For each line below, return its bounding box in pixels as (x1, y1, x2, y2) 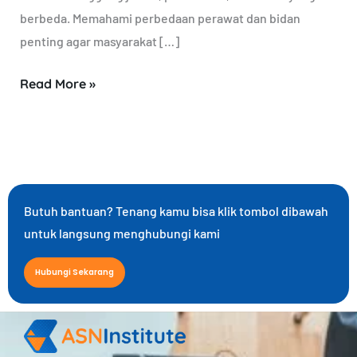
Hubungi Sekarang (35, 265, 114, 278)
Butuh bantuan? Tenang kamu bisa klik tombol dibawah (24, 202, 328, 218)
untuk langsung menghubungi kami (24, 225, 220, 241)
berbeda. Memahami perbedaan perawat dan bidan (19, 10, 300, 26)
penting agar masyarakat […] (19, 33, 179, 49)
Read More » (19, 76, 96, 92)
